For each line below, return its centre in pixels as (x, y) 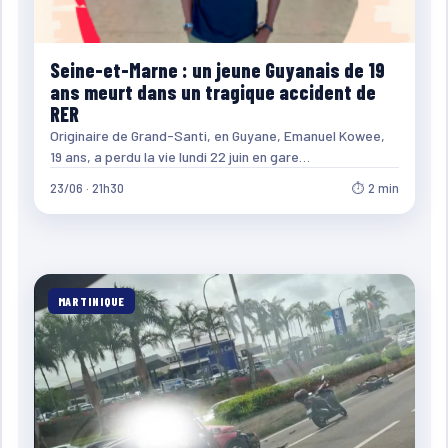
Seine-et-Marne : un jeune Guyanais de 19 (217, 69)
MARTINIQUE (91, 300)
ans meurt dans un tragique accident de (212, 91)
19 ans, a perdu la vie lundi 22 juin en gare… (179, 156)
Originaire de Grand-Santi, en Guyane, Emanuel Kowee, (217, 135)
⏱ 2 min (375, 187)
